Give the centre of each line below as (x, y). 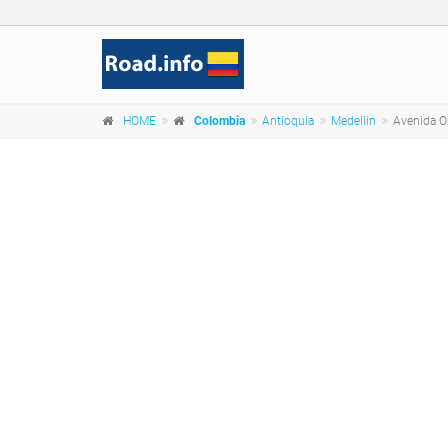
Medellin (353, 121)
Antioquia (288, 121)
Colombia (219, 121)
